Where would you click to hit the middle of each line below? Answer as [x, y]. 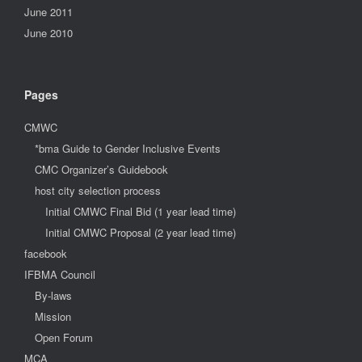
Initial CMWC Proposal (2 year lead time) [141, 232]
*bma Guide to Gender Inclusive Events [128, 148]
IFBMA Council [60, 274]
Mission [53, 316]
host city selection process [98, 190]
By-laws [53, 295]
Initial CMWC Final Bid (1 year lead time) [141, 211]
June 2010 [48, 32]
